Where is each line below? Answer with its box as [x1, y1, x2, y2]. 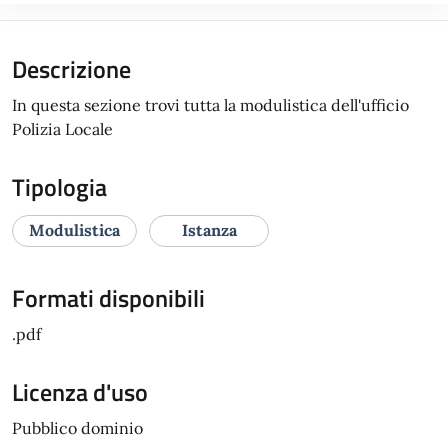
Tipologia [12, 168, 107, 205]
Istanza [181, 219, 237, 240]
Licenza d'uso [12, 373, 148, 410]
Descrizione [12, 50, 131, 87]
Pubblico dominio [12, 417, 143, 438]
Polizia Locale [12, 118, 113, 139]
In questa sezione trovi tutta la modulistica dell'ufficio [12, 94, 409, 115]
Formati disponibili [12, 279, 205, 316]
